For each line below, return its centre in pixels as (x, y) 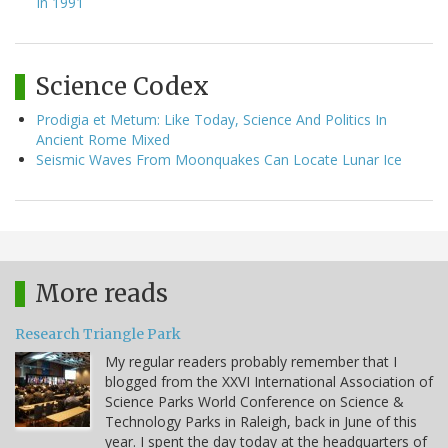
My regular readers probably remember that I (251, 361)
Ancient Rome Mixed (103, 139)
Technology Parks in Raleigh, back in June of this (261, 421)
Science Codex (122, 86)
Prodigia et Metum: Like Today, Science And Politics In (211, 119)
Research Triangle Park (98, 333)
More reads (101, 293)
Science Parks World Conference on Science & (254, 401)
